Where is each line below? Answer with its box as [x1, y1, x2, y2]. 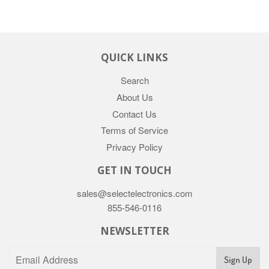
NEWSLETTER [100, 224, 169, 238]
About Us [116, 90, 153, 103]
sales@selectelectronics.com [76, 187, 193, 199]
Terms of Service [101, 124, 168, 137]
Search [120, 74, 149, 86]
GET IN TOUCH [97, 163, 172, 177]
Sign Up [224, 254, 252, 265]
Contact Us [112, 107, 157, 120]
